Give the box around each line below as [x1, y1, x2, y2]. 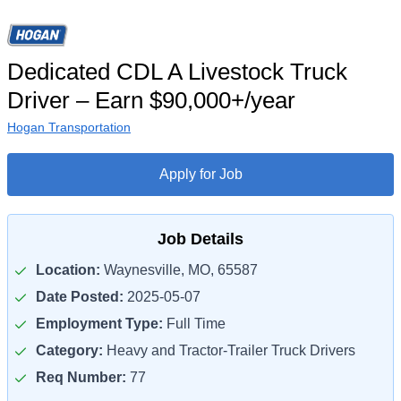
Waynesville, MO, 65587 [100, 262, 258, 277]
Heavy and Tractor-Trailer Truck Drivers [103, 343, 355, 358]
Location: [36, 262, 100, 277]
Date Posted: [36, 289, 124, 304]
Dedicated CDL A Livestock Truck [7, 58, 347, 85]
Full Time [163, 316, 226, 331]
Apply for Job [158, 166, 243, 182]
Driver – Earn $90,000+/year [7, 87, 295, 114]
